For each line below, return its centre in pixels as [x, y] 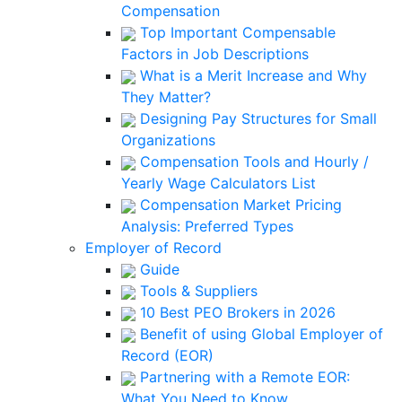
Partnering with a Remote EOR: [243, 377]
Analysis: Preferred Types [207, 226]
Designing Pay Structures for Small [256, 118]
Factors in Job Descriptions [215, 54]
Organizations [168, 140]
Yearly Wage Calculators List [218, 183]
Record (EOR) [167, 355]
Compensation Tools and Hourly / [252, 162]
